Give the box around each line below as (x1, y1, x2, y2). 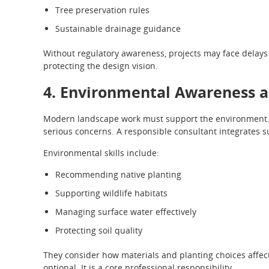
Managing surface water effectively (55, 205, 196, 217)
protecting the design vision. (43, 59, 158, 71)
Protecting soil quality (55, 224, 142, 236)
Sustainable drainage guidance (55, 22, 181, 34)
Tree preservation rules (55, 4, 150, 16)
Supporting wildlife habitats (55, 187, 168, 199)
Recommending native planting (55, 168, 181, 180)
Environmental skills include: (43, 147, 159, 159)
